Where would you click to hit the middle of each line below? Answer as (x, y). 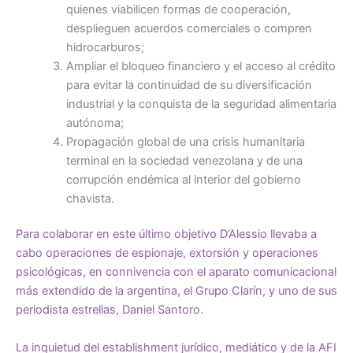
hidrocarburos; (105, 47)
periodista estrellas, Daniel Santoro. (110, 310)
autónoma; (95, 123)
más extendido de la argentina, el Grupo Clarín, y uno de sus (176, 291)
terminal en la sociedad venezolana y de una (184, 160)
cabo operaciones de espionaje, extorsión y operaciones (167, 253)
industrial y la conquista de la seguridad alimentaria (201, 104)
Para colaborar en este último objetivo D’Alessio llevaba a (166, 234)
